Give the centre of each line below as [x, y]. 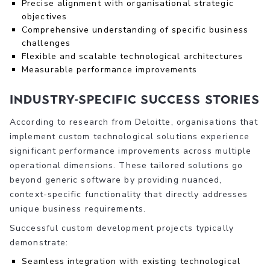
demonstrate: [39, 242]
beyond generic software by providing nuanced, [116, 180]
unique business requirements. [78, 209]
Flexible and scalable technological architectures [132, 56]
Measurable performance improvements [110, 69]
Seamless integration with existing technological [131, 261]
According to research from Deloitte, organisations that [134, 122]
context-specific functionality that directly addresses [129, 194]
